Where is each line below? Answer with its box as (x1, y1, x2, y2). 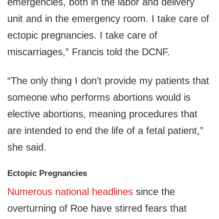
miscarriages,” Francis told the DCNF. (7, 46, 170, 58)
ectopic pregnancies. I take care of (7, 30, 157, 41)
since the (133, 186, 175, 197)
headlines (92, 186, 133, 197)
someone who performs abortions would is (7, 92, 191, 103)
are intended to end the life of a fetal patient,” (7, 125, 203, 136)
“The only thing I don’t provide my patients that (7, 75, 209, 87)
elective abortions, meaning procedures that (7, 109, 197, 120)
